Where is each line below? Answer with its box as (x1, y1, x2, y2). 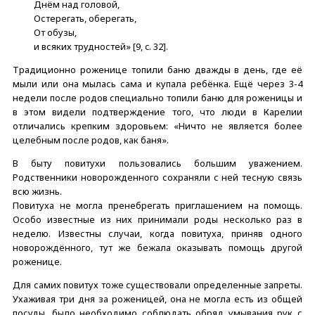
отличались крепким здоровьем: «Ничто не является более (13, 119, 302, 132)
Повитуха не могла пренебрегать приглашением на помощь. (13, 198, 302, 212)
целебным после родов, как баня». (13, 133, 169, 146)
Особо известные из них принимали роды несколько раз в (13, 212, 302, 226)
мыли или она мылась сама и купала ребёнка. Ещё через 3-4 (13, 77, 302, 90)
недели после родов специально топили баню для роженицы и (13, 91, 302, 104)
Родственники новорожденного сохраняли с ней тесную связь (13, 170, 302, 184)
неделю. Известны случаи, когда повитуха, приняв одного (13, 226, 302, 240)
